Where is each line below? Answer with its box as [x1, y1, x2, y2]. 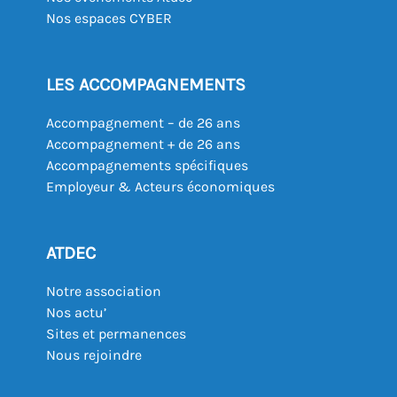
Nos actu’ [46, 304, 106, 322]
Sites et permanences [46, 325, 186, 343]
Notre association [46, 283, 161, 300]
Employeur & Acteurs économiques [46, 178, 275, 196]
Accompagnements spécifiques [46, 157, 248, 175]
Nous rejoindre [46, 346, 142, 364]
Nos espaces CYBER [46, 10, 172, 27]
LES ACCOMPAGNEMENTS [46, 74, 245, 96]
